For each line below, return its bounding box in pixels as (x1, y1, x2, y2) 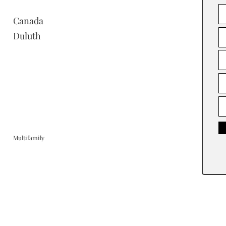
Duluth (13, 30, 41, 42)
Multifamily (13, 134, 44, 142)
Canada (13, 15, 43, 27)
